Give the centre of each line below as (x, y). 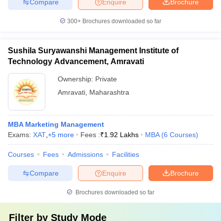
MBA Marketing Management (56, 124)
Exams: (20, 135)
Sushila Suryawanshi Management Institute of (93, 51)
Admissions (85, 154)
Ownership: (76, 79)
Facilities (126, 154)
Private (106, 79)
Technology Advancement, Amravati (76, 61)
